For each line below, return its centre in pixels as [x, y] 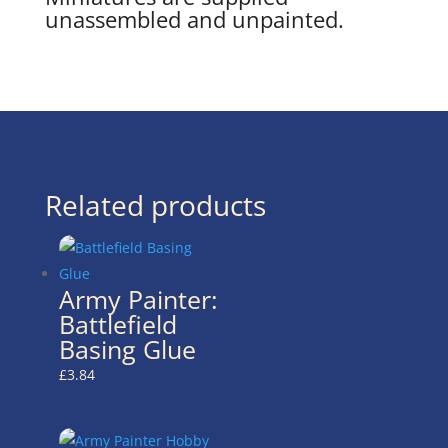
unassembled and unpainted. [194, 19]
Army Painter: [138, 299]
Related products [155, 205]
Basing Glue [127, 349]
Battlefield [117, 324]
